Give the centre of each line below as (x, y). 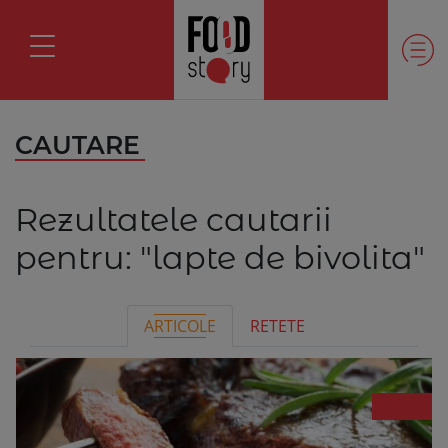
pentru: (77, 257)
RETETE (277, 326)
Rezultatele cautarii (173, 219)
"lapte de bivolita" (282, 257)
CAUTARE (77, 145)
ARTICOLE (179, 326)
